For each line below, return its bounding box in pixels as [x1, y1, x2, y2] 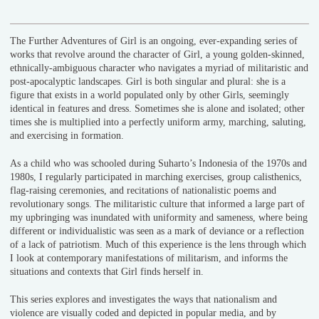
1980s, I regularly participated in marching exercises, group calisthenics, [10, 171, 302, 182]
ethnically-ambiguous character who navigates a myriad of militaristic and [10, 63, 308, 74]
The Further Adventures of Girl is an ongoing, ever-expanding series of [10, 36, 298, 47]
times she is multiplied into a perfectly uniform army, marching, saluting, [10, 117, 306, 128]
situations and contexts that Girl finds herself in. [10, 266, 204, 277]
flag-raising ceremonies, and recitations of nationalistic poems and [10, 184, 276, 196]
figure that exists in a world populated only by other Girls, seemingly [10, 90, 289, 101]
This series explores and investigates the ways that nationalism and [10, 293, 277, 305]
